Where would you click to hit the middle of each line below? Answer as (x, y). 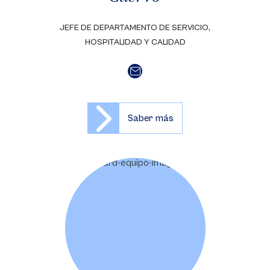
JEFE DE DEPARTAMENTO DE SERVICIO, (135, 28)
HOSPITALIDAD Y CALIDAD (135, 42)
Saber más (151, 118)
